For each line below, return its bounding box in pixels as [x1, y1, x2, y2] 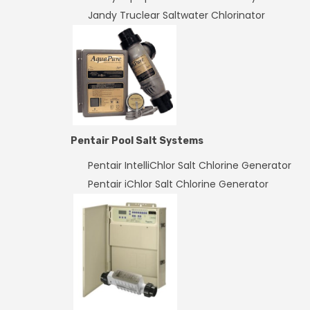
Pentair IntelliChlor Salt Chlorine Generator [88, 158, 291, 172]
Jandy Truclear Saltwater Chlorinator [88, 8, 265, 22]
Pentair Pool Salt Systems [71, 135, 203, 147]
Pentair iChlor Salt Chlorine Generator [88, 177, 268, 191]
